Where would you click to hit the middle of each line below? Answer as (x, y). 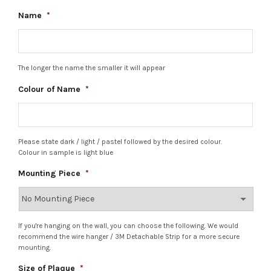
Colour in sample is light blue (66, 152)
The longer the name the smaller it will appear (92, 68)
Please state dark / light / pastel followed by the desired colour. (120, 142)
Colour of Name (49, 89)
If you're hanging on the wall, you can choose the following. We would (128, 226)
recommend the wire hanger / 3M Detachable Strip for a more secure (129, 237)
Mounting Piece (49, 173)
